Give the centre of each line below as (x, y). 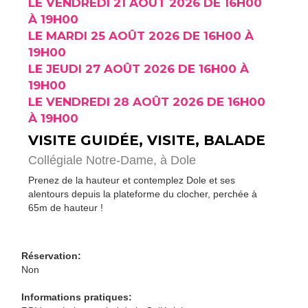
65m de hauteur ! (65, 208)
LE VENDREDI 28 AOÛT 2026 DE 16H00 (146, 102)
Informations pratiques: (76, 297)
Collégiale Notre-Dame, (94, 160)
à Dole (178, 160)
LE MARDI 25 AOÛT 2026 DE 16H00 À (141, 36)
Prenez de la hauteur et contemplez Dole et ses (131, 180)
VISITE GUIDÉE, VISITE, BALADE (146, 140)
